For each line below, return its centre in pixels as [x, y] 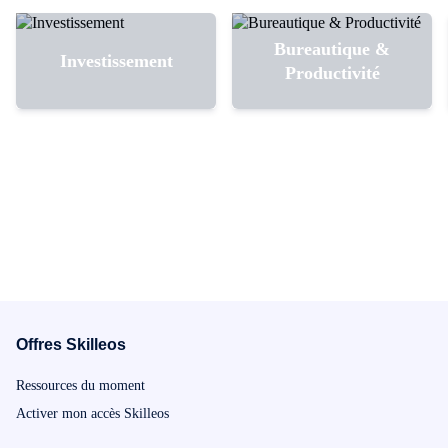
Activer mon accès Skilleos [92, 413]
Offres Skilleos [71, 344]
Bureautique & [332, 49]
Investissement [116, 61]
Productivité [332, 73]
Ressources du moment [80, 385]
